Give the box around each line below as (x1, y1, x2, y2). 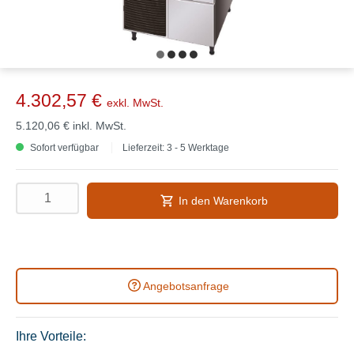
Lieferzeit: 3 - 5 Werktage (122, 141, 229, 153)
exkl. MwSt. (107, 96, 164, 109)
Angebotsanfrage (142, 279, 229, 292)
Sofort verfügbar (28, 141, 99, 153)
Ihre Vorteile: (16, 329, 86, 343)
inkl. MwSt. (73, 119, 126, 132)
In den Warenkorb (178, 194, 268, 207)
